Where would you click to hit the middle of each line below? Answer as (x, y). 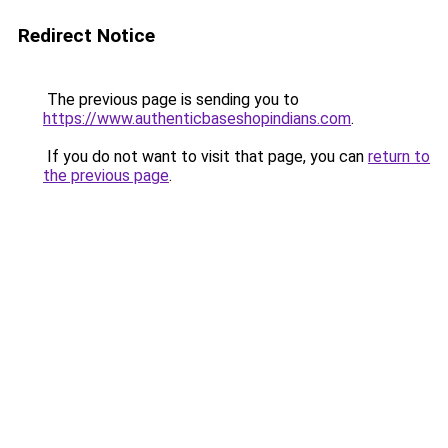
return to (399, 156)
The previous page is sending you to (171, 99)
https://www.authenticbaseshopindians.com (197, 118)
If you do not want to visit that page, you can (205, 156)
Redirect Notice (86, 35)
